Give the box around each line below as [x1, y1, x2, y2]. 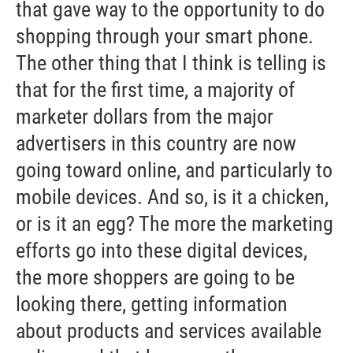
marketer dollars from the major [16, 105, 273, 129]
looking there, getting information [16, 292, 288, 317]
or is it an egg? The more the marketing [16, 212, 333, 236]
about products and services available [16, 319, 321, 344]
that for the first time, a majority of [16, 78, 295, 102]
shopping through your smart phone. [16, 24, 314, 49]
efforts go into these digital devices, [16, 239, 307, 263]
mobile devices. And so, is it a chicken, [16, 185, 329, 210]
